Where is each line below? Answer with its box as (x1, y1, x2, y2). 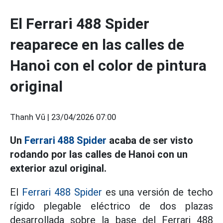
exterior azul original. (10, 162, 107, 174)
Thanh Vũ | (10, 112, 51, 122)
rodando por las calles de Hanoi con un (10, 148, 188, 160)
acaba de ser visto (107, 134, 193, 146)
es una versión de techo (102, 186, 213, 198)
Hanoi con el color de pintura (10, 57, 207, 74)
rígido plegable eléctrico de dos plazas (10, 200, 213, 212)
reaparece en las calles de (10, 36, 184, 53)
